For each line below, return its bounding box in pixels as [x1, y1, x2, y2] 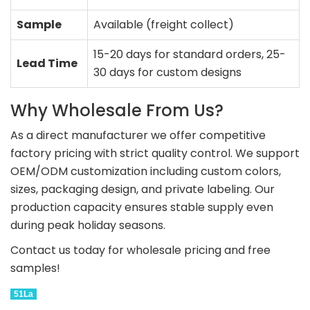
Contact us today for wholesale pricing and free [10, 242, 271, 258]
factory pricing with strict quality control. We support [10, 145, 300, 161]
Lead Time [17, 55, 77, 71]
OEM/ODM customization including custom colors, [10, 163, 281, 179]
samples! [10, 260, 60, 276]
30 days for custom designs [93, 64, 241, 80]
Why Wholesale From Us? [10, 99, 224, 122]
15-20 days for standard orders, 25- [93, 46, 286, 62]
